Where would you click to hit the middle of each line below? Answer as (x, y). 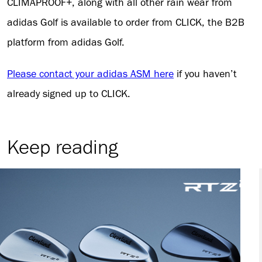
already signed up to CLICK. (69, 93)
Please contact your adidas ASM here (90, 73)
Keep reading (63, 147)
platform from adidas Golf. (66, 42)
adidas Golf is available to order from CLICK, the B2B (126, 22)
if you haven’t (205, 73)
